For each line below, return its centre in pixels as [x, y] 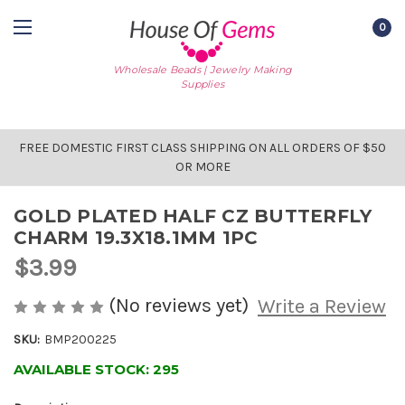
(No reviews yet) [179, 306]
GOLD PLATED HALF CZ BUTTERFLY [193, 216]
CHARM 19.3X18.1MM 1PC [136, 238]
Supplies [202, 84]
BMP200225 [80, 340]
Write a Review [321, 307]
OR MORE [202, 167]
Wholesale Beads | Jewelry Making [202, 69]
